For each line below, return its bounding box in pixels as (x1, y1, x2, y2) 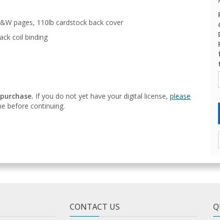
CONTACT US (69, 201, 120, 212)
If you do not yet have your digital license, (33, 91, 170, 101)
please (170, 91, 191, 101)
